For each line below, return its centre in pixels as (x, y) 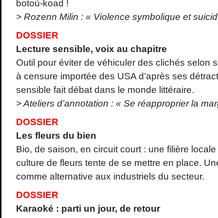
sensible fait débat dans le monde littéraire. (105, 90)
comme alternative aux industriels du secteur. (110, 177)
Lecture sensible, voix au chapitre (91, 49)
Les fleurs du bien (56, 136)
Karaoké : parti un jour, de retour (88, 209)
